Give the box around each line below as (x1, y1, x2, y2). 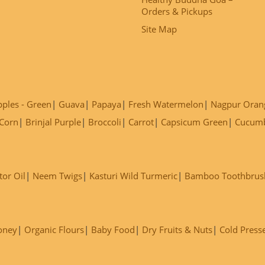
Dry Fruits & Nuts (142, 224, 212, 235)
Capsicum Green (161, 116, 228, 128)
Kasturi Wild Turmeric (89, 170, 177, 182)
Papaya (92, 98, 121, 110)
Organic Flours (24, 224, 84, 235)
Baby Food (91, 224, 135, 235)
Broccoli (88, 116, 121, 128)
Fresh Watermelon (128, 98, 203, 110)
